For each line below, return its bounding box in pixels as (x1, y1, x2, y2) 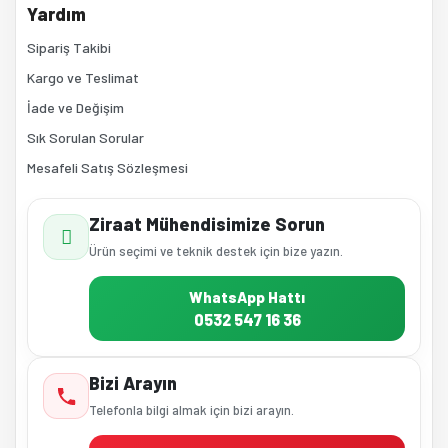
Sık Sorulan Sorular (27, 129, 144, 146)
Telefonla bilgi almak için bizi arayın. (89, 402, 294, 418)
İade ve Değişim (27, 99, 124, 116)
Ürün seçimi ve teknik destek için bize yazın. (89, 243, 343, 259)
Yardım (27, 3, 86, 25)
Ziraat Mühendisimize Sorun (89, 213, 325, 235)
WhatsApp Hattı (189, 288, 305, 306)
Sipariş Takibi (27, 39, 111, 56)
